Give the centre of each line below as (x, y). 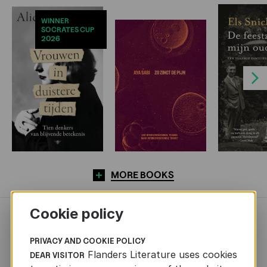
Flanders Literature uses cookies (161, 254)
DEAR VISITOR (57, 255)
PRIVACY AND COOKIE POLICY (88, 241)
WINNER (55, 21)
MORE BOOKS (142, 175)
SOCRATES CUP (68, 30)
